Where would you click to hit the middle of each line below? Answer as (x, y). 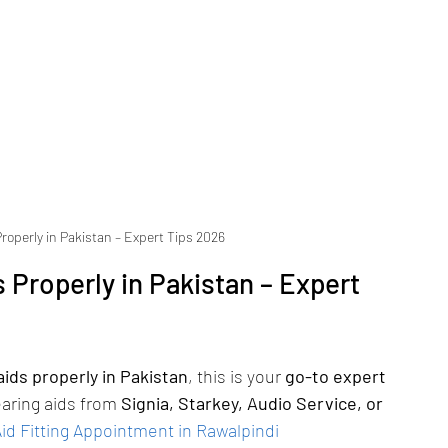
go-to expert (337, 376)
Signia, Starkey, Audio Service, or (254, 403)
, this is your (236, 376)
